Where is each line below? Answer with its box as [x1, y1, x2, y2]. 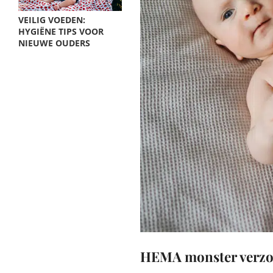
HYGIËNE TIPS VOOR [18, 26, 104, 37]
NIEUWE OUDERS [18, 37, 90, 49]
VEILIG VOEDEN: [18, 14, 85, 26]
